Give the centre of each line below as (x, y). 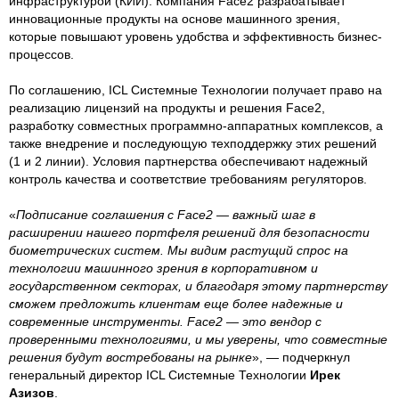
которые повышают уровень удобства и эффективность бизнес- (195, 36)
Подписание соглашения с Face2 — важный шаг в (166, 214)
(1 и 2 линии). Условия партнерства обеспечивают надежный (188, 161)
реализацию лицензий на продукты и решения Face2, (167, 107)
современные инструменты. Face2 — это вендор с (165, 321)
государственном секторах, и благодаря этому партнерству (198, 285)
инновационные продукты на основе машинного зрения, (175, 18)
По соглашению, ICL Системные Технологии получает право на (195, 90)
